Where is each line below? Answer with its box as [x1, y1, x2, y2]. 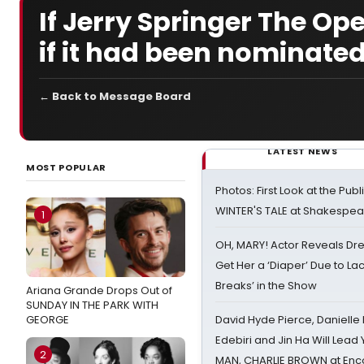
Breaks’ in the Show [215, 278, 317, 293]
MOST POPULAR [26, 161, 106, 174]
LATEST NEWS [267, 145, 338, 158]
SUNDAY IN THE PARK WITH [26, 297, 158, 313]
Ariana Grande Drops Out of [26, 283, 172, 298]
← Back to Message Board [39, 89, 191, 104]
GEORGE [26, 312, 69, 327]
